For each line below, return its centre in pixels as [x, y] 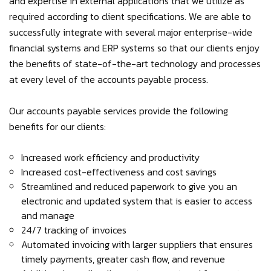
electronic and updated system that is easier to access [137, 201]
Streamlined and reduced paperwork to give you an [129, 186]
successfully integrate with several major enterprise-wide [131, 32]
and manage [48, 215]
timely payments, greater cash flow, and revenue [123, 259]
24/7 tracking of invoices [74, 230]
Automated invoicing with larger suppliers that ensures [137, 244]
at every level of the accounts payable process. [109, 79]
